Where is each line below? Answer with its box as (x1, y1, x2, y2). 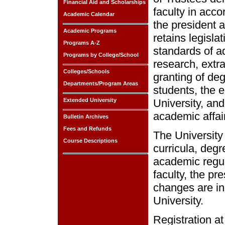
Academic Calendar (62, 11, 115, 17)
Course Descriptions (62, 138, 118, 144)
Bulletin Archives (62, 114, 108, 120)
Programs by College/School (62, 52, 139, 58)
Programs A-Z (62, 40, 100, 46)
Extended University (62, 97, 117, 103)
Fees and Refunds (62, 126, 111, 132)
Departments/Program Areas (62, 80, 138, 86)
